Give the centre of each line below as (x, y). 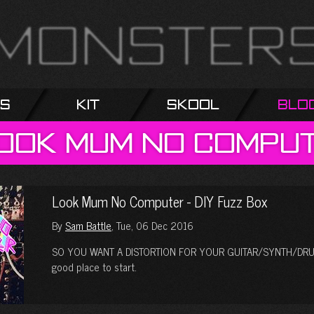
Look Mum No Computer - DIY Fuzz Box (160, 202)
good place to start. (94, 267)
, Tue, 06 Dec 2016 (152, 225)
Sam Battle (88, 225)
